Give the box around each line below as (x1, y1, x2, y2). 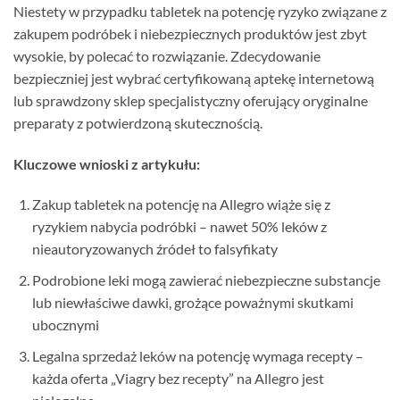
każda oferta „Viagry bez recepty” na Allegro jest (31, 369, 324, 387)
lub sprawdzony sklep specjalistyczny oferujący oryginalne (13, 91, 368, 109)
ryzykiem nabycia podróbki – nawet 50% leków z (31, 218, 327, 236)
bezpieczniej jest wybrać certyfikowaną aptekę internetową (13, 69, 374, 87)
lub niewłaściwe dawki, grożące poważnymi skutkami (31, 293, 354, 311)
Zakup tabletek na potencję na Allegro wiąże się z (31, 196, 330, 213)
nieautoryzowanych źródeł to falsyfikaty (31, 240, 278, 258)
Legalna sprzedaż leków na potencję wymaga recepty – (31, 346, 363, 364)
